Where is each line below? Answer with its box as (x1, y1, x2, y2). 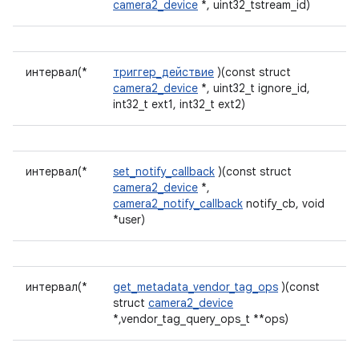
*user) (113, 212, 145, 227)
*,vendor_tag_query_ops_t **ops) (113, 312, 288, 326)
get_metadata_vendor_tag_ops (113, 280, 278, 294)
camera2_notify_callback (113, 196, 243, 211)
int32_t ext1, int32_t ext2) (113, 97, 245, 111)
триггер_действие (113, 65, 214, 79)
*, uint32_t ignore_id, (198, 81, 310, 95)
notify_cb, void (243, 196, 325, 211)
